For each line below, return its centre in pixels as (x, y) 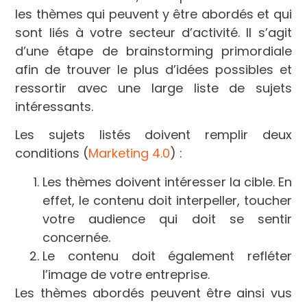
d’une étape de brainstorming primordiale (153, 51)
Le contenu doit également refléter (167, 256)
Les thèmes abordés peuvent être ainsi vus (153, 293)
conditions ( (52, 153)
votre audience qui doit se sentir (167, 219)
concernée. (77, 237)
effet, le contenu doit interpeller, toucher (167, 200)
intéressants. (54, 107)
